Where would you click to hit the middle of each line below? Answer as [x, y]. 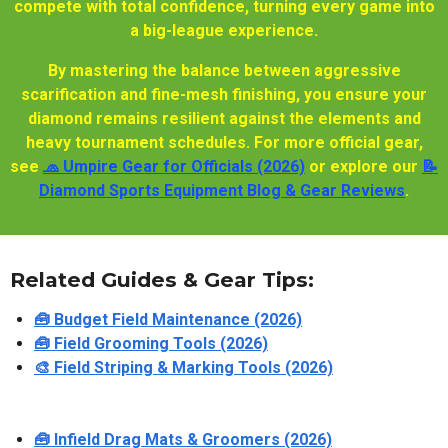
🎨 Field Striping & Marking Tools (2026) [183, 368]
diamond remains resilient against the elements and [224, 119]
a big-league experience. [224, 31]
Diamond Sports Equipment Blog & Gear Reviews [222, 191]
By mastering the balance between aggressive [224, 71]
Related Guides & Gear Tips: [162, 280]
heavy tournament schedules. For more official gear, [224, 143]
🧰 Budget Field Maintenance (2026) [168, 320]
